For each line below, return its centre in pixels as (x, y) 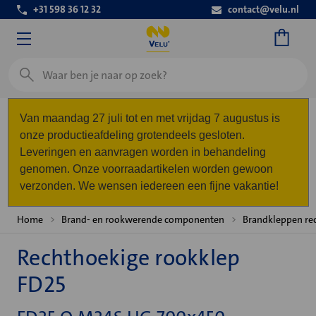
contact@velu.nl (263, 9)
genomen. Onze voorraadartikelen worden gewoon (146, 169)
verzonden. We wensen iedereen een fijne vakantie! (149, 186)
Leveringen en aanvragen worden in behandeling (142, 152)
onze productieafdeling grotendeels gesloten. (132, 135)
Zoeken (26, 66)
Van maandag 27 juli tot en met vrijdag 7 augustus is (150, 118)
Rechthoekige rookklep (129, 258)
